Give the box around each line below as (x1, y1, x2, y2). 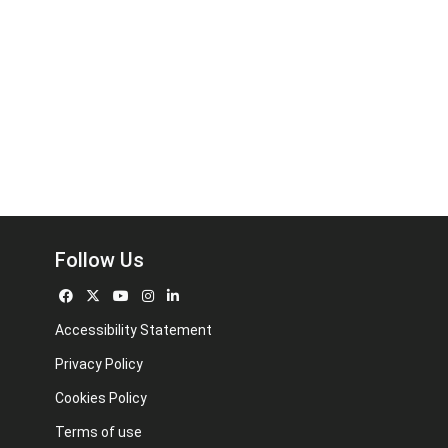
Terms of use (55, 424, 142, 440)
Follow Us (55, 248, 144, 272)
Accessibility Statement (55, 322, 212, 338)
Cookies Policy (55, 390, 147, 406)
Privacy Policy (55, 356, 143, 372)
